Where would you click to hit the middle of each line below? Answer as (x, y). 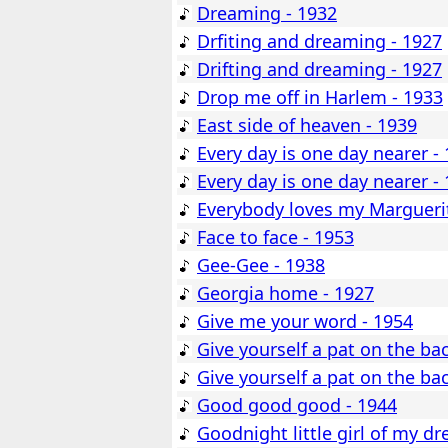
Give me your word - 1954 (305, 321)
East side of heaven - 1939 (307, 125)
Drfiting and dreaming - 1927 (319, 41)
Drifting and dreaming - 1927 (319, 69)
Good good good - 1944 (297, 405)
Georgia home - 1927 (285, 293)
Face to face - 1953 (275, 237)
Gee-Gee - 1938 (261, 265)
